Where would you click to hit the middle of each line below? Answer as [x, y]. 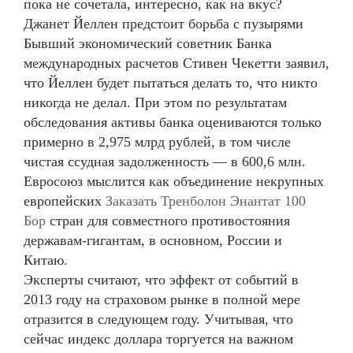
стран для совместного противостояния [168, 220]
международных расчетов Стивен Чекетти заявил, [176, 63]
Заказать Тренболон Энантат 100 [206, 201]
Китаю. [46, 260]
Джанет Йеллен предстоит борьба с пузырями [163, 23]
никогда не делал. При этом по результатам [155, 102]
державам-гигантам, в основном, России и [153, 240]
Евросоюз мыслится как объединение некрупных [174, 181]
